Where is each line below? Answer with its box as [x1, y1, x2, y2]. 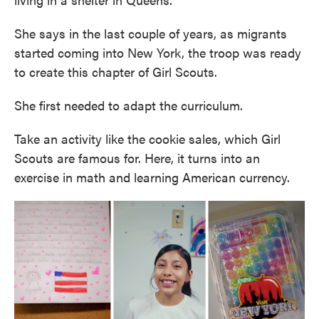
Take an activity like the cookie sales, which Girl [14, 129, 281, 147]
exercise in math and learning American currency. [14, 167, 290, 186]
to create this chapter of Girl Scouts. [14, 62, 217, 80]
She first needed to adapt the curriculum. [14, 95, 243, 114]
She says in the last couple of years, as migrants [14, 23, 287, 42]
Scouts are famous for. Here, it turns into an [14, 148, 260, 167]
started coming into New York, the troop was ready [14, 43, 301, 61]
